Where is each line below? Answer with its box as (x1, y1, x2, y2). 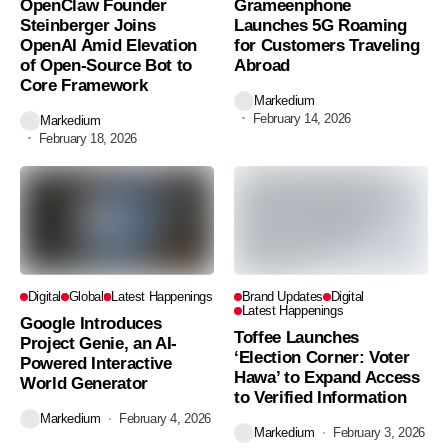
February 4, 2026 (119, 411, 211, 427)
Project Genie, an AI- (20, 333, 177, 353)
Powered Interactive (20, 353, 172, 373)
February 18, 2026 (38, 130, 137, 146)
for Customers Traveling (234, 35, 420, 55)
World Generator (20, 373, 148, 393)
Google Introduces (20, 313, 162, 333)
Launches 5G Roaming (234, 15, 407, 35)
